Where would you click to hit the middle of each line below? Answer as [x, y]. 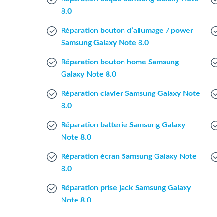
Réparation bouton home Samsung [120, 62]
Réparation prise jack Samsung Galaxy [126, 188]
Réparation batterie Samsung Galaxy [123, 125]
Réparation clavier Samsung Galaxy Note [131, 93]
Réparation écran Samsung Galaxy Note [129, 156]
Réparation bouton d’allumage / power [127, 31]
